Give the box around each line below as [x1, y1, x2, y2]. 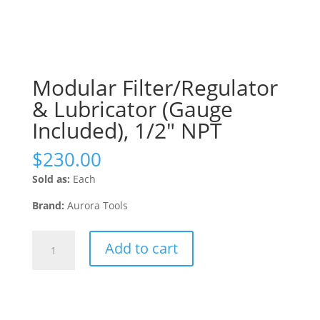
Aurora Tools [64, 199, 128, 213]
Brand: [31, 199, 64, 213]
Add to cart [104, 239, 178, 259]
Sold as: [31, 172, 70, 186]
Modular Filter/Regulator [31, 73, 278, 103]
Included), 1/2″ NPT [31, 116, 222, 146]
